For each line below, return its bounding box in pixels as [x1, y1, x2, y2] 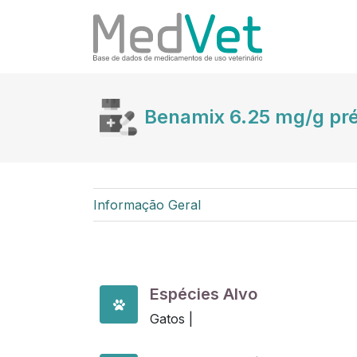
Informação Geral [93, 197, 201, 213]
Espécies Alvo [150, 284, 257, 304]
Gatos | [150, 311, 193, 327]
